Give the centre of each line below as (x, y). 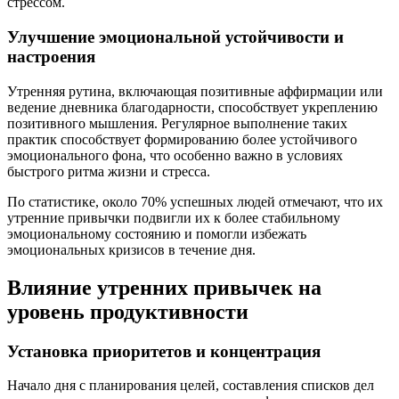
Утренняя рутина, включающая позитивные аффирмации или (195, 91)
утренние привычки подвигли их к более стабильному (174, 217)
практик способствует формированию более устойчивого (182, 139)
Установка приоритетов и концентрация (164, 351)
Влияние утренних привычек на (164, 287)
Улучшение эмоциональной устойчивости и (175, 37)
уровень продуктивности (128, 311)
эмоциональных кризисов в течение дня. (131, 249)
